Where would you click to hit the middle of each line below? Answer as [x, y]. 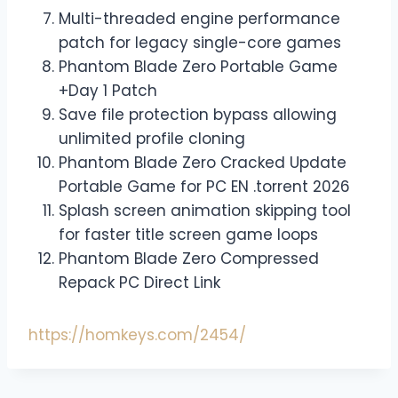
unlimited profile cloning [152, 139]
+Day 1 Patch [108, 91]
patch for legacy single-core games [200, 43]
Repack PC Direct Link [139, 283]
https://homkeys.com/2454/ [137, 335]
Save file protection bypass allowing [198, 115]
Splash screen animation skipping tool [205, 211]
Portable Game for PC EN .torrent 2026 [204, 187]
